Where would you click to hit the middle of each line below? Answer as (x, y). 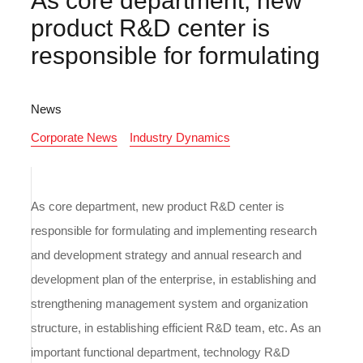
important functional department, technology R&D (161, 352)
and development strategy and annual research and (167, 255)
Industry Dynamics (180, 137)
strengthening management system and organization (170, 304)
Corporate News (75, 137)
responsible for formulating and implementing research (174, 231)
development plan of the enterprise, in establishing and (174, 280)
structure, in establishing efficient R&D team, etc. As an (176, 328)
